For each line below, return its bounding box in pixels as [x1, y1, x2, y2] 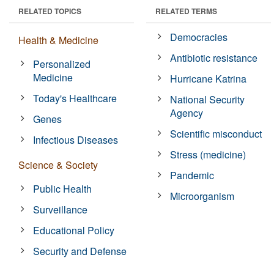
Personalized [33, 56, 91, 71]
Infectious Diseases [33, 132, 119, 147]
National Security [170, 92, 245, 106]
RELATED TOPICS [18, 5, 81, 17]
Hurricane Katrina [170, 71, 247, 86]
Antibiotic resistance [170, 50, 258, 65]
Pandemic [170, 168, 215, 182]
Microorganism [170, 188, 235, 203]
